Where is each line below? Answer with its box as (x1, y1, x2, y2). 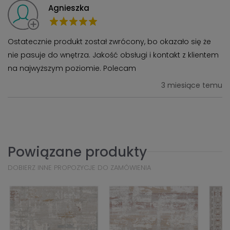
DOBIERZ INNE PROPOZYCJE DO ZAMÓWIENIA (8, 163, 151, 172)
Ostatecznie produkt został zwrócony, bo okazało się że (8, 36, 211, 47)
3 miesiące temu (161, 80, 222, 90)
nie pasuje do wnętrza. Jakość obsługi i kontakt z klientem (8, 50, 219, 60)
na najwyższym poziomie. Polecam (8, 63, 136, 73)
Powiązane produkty (8, 142, 147, 161)
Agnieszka (48, 3, 89, 13)
